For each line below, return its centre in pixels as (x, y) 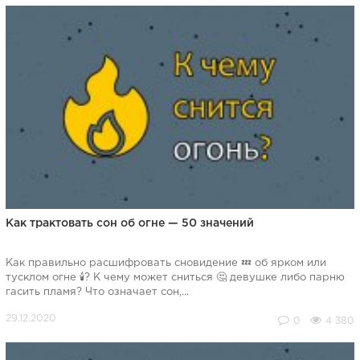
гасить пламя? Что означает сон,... (97, 292)
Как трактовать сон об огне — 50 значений (129, 224)
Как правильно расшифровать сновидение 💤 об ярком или (166, 264)
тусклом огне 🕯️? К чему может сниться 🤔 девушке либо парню (175, 278)
